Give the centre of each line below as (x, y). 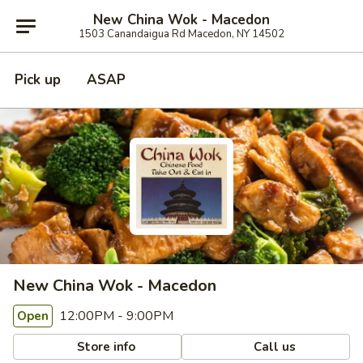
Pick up (38, 80)
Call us (273, 346)
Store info (105, 346)
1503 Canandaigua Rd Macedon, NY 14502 (181, 34)
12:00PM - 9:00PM (115, 316)
